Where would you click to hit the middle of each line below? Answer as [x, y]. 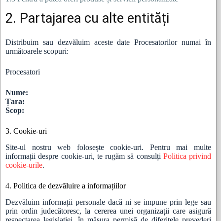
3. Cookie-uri [26, 131]
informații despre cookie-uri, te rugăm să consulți [84, 156]
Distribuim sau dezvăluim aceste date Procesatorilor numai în [109, 42]
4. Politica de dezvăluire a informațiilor [66, 186]
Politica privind [187, 156]
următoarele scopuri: [37, 51]
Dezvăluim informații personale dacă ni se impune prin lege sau [109, 202]
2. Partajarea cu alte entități [87, 18]
